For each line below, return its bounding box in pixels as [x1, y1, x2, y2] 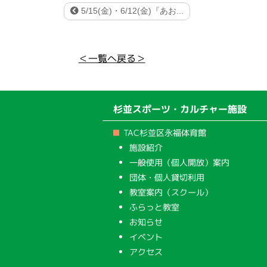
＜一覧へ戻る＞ [78, 51, 145, 65]
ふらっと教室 [129, 201, 179, 213]
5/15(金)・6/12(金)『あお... [79, 6, 184, 15]
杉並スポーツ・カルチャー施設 [113, 102, 247, 116]
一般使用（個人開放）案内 [129, 156, 230, 169]
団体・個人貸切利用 [129, 171, 205, 183]
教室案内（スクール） [129, 186, 213, 198]
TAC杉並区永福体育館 [123, 126, 207, 138]
